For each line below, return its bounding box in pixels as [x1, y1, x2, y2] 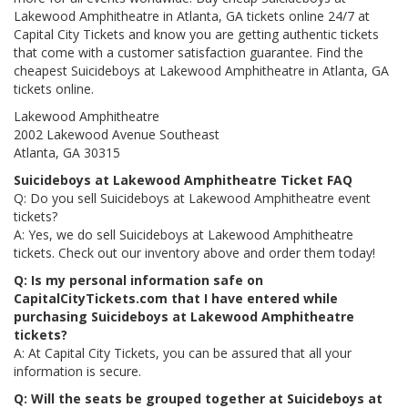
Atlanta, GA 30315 [14, 144, 120, 161]
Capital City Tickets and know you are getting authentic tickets [14, 25, 379, 43]
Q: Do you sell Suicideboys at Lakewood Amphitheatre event [14, 189, 371, 207]
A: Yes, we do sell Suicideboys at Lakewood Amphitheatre [14, 226, 353, 243]
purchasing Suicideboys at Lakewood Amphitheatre [14, 308, 354, 325]
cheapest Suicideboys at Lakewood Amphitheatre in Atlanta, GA [14, 62, 389, 79]
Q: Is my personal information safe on [14, 271, 263, 289]
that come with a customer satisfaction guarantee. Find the [14, 44, 363, 61]
